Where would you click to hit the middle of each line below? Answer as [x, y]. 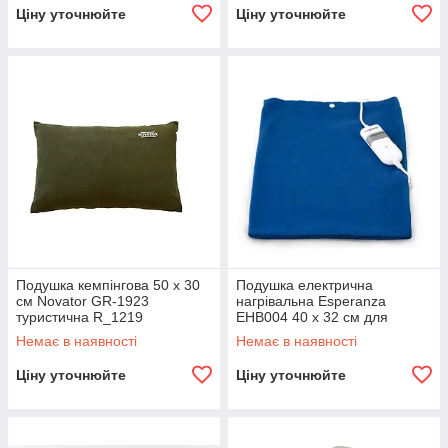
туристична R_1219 [79, 317]
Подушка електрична [304, 285]
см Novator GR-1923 [82, 301]
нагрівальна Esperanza [311, 301]
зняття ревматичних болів [320, 333]
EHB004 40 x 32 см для [312, 317]
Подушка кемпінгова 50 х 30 [108, 285]
